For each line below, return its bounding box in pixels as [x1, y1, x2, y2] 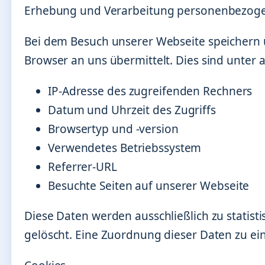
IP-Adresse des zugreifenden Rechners [48, 83, 253, 99]
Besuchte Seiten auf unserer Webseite [48, 177, 250, 193]
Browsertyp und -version [48, 121, 179, 137]
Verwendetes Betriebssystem [48, 140, 202, 156]
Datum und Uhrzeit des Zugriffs [48, 102, 216, 118]
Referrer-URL [48, 159, 117, 174]
